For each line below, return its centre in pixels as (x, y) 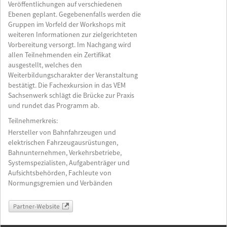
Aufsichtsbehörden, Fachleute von (60, 173)
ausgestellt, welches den (45, 65)
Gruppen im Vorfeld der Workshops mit (67, 25)
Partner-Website (32, 205)
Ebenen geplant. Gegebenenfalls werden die (74, 15)
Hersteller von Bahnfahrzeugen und (62, 133)
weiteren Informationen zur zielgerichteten (73, 35)
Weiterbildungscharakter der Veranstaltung (73, 75)
